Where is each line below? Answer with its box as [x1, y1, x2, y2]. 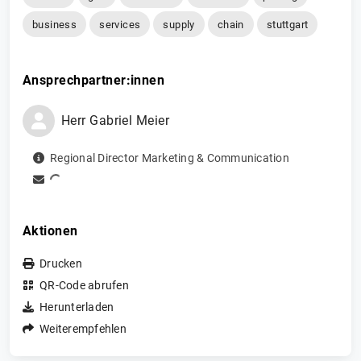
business [32, 18, 77, 31]
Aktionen [23, 223, 78, 239]
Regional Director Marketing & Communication [50, 151, 289, 165]
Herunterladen [39, 301, 114, 314]
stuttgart [266, 18, 309, 31]
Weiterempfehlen [39, 322, 127, 336]
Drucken [39, 257, 82, 271]
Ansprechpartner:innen [23, 73, 165, 89]
